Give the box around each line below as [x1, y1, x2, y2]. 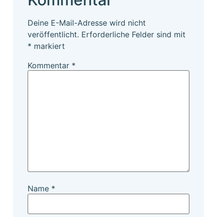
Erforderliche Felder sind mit [81, 29, 186, 39]
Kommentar [27, 60, 72, 70]
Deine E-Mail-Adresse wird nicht [27, 17, 146, 28]
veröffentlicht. [27, 29, 79, 39]
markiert [31, 41, 65, 51]
